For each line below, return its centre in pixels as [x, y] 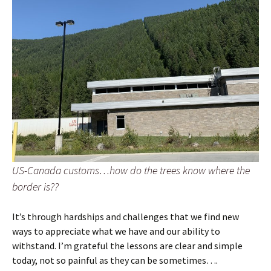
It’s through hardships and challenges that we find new [126, 216]
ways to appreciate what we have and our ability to [116, 231]
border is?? [35, 186]
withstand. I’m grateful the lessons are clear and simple [127, 245]
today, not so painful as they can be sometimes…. [117, 260]
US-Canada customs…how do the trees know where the [131, 170]
